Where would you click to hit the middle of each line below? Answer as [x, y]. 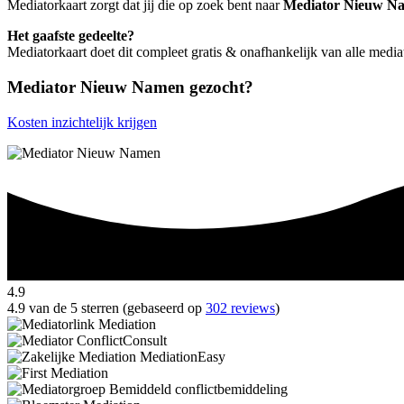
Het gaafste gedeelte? [71, 36]
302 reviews [240, 308]
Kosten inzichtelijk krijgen [82, 122]
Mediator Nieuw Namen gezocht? [130, 87]
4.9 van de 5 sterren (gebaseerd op [106, 308]
